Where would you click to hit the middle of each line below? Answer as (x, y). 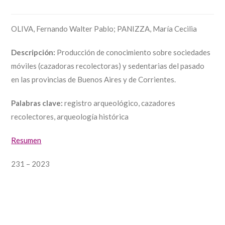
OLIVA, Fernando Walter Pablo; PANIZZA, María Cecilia (104, 29)
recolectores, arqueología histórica (70, 117)
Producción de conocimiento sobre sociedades (133, 52)
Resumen (26, 140)
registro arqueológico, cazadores (119, 103)
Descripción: (33, 52)
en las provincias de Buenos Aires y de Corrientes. (94, 79)
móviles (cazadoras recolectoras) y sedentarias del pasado (108, 66)
